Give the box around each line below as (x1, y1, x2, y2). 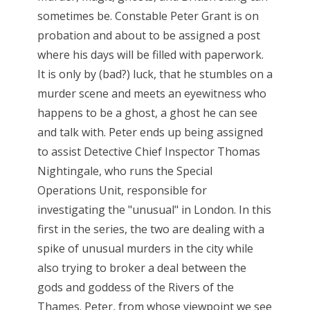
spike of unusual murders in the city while (37, 240, 253, 256)
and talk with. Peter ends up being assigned (37, 124, 263, 140)
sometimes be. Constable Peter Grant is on (37, 8, 259, 24)
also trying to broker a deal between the (37, 259, 246, 275)
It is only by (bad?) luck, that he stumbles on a (37, 66, 273, 82)
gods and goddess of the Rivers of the (37, 279, 234, 295)
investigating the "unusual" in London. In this (37, 201, 271, 217)
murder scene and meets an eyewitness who (37, 85, 266, 101)
